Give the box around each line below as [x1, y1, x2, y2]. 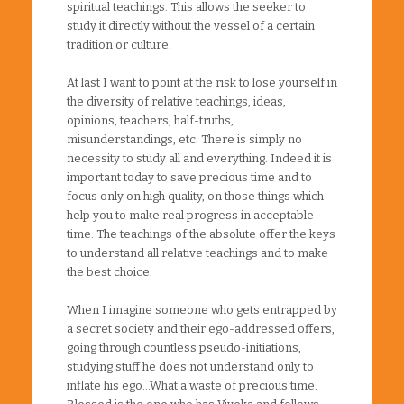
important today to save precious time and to [67, 170, 312, 184]
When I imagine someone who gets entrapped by [67, 302, 337, 317]
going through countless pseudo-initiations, [67, 340, 301, 354]
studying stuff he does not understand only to [67, 359, 314, 373]
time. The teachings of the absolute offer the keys [67, 226, 335, 241]
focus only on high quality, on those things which [67, 188, 324, 203]
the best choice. [67, 264, 152, 279]
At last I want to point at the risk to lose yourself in [67, 75, 337, 89]
